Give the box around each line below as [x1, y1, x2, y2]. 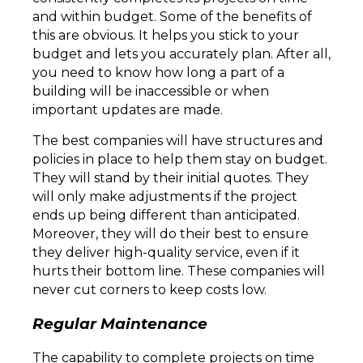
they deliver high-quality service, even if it [32, 245, 300, 261]
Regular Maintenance [32, 314, 207, 334]
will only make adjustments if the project [32, 189, 297, 205]
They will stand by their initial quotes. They [32, 170, 309, 186]
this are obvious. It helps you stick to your [32, 28, 299, 44]
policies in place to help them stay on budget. [32, 152, 327, 168]
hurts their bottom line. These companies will [32, 263, 325, 280]
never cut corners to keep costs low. [32, 282, 270, 298]
